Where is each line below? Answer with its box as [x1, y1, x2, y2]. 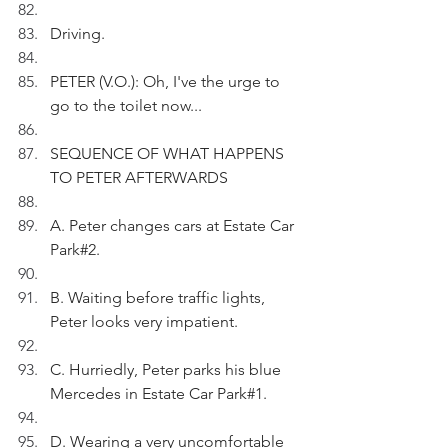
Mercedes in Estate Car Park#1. [50, 384, 267, 403]
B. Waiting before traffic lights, [50, 288, 269, 307]
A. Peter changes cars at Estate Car [50, 216, 298, 235]
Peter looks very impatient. [50, 312, 238, 331]
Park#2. [50, 240, 100, 259]
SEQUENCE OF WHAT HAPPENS [50, 144, 288, 163]
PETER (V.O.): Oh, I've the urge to [50, 72, 284, 91]
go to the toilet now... [50, 96, 202, 115]
